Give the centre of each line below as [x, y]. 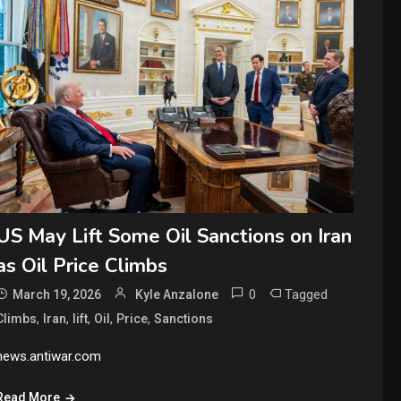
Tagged [307, 294]
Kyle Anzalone [177, 294]
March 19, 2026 [57, 294]
